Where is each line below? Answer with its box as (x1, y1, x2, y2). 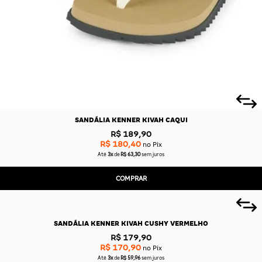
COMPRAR (115, 174, 147, 182)
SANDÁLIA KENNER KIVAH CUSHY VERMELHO (54, 219, 208, 227)
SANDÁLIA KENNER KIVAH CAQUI (74, 116, 188, 124)
